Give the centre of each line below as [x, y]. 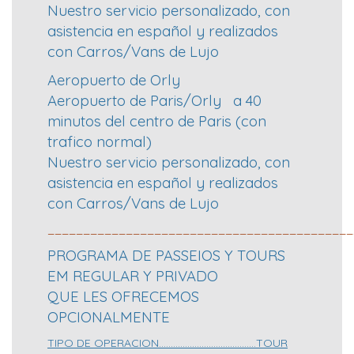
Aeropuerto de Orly [114, 80]
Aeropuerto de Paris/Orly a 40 [154, 101]
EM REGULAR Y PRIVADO [133, 276]
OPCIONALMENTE [109, 317]
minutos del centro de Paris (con [157, 121]
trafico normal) [100, 142]
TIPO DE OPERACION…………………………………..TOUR [168, 343]
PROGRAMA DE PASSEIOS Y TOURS [166, 256]
